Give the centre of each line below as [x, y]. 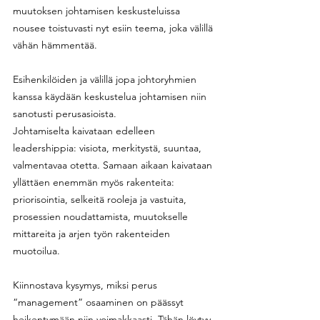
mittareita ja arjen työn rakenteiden [93, 233]
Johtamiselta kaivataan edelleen [85, 130]
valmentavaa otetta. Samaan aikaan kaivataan [114, 165]
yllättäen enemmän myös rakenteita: [95, 182]
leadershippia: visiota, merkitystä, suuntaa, [109, 147]
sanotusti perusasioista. [66, 113]
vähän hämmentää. [55, 45]
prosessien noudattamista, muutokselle [102, 216]
